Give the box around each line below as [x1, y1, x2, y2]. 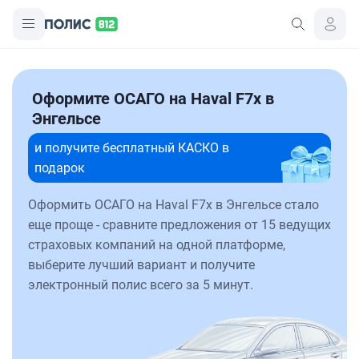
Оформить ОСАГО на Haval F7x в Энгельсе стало [28, 197, 319, 212]
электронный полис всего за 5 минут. [28, 277, 253, 292]
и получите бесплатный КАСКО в [34, 140, 229, 155]
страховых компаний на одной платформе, [28, 237, 285, 252]
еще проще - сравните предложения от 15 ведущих [28, 217, 331, 232]
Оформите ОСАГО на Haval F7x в [32, 89, 274, 108]
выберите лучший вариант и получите [28, 257, 255, 272]
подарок [34, 160, 85, 175]
